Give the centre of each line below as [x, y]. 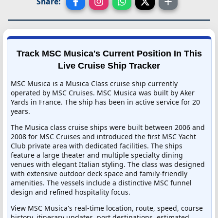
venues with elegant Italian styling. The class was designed [108, 164]
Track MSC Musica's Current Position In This [109, 53]
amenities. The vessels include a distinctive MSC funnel [101, 182]
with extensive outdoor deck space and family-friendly [99, 173]
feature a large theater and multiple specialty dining [97, 155]
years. [20, 111]
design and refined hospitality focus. [71, 192]
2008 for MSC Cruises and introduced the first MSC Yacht [103, 136]
